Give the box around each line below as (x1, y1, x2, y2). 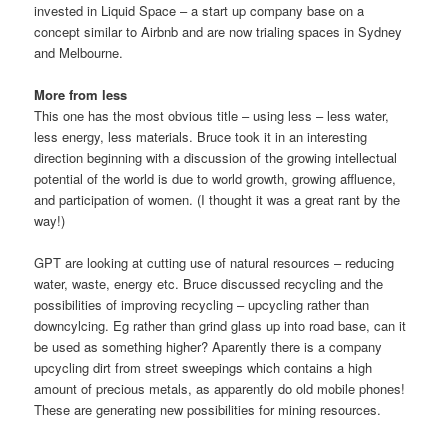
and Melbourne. (34, 43, 124, 63)
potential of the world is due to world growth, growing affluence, (34, 169, 397, 189)
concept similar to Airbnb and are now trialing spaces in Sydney (34, 22, 403, 42)
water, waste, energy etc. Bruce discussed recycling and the (34, 274, 384, 294)
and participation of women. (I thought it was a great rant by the (34, 190, 401, 210)
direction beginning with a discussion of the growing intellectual (34, 148, 398, 168)
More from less (34, 85, 128, 105)
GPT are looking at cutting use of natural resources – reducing (34, 253, 395, 273)
